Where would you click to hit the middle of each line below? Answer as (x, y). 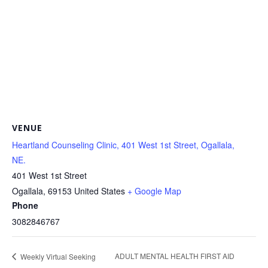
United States (100, 191)
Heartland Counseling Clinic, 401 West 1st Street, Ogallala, (123, 144)
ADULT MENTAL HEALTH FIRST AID (174, 256)
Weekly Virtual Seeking (57, 256)
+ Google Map (154, 191)
